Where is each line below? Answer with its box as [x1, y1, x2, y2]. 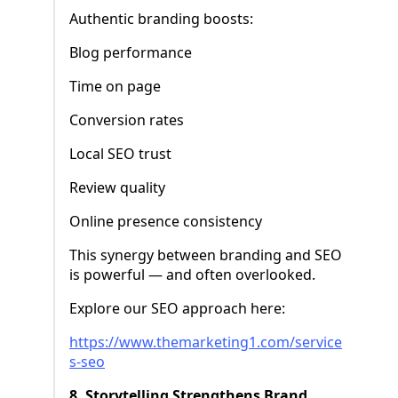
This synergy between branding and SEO [69, 245, 342, 266]
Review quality [69, 178, 165, 198]
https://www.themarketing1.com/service [69, 332, 342, 353]
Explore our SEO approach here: [69, 298, 285, 319]
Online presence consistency [69, 211, 262, 232]
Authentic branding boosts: [69, 9, 253, 29]
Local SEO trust [69, 144, 171, 164]
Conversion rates [69, 110, 184, 131]
